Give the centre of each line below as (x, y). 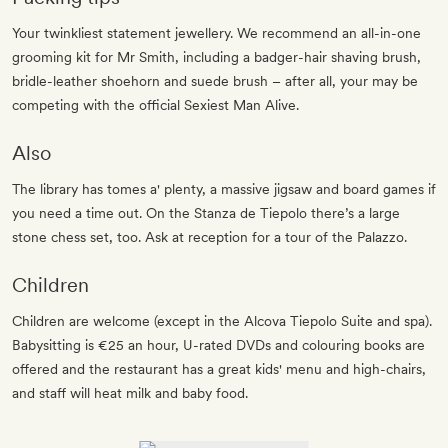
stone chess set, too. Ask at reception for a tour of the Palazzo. (209, 236)
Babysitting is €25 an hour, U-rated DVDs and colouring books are (218, 344)
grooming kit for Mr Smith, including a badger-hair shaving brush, (216, 56)
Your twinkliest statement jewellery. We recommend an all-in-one (216, 32)
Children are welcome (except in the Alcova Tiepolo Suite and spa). (222, 320)
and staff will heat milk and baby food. (130, 392)
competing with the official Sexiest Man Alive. (155, 104)
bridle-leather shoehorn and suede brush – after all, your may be (215, 80)
